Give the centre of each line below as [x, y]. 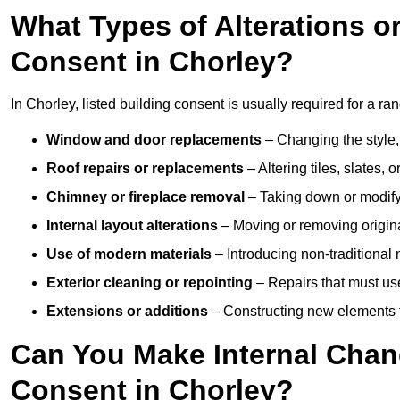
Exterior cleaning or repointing [150, 283]
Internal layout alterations [132, 226]
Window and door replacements [154, 140]
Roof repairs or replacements [145, 169]
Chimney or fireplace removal [146, 197]
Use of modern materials [129, 254]
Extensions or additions [127, 312]
